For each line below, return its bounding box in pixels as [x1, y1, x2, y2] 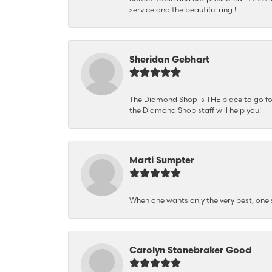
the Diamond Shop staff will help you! [129, 106, 261, 115]
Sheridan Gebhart [129, 53, 209, 65]
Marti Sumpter [129, 154, 194, 166]
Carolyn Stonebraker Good [129, 244, 251, 256]
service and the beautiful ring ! [129, 5, 236, 14]
